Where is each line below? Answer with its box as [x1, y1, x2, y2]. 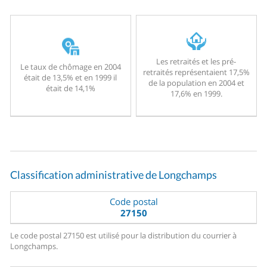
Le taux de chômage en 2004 [20, 61, 121, 72]
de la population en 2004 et [148, 77, 244, 89]
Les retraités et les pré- [156, 56, 237, 67]
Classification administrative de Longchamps [10, 168, 218, 182]
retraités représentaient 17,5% [142, 67, 250, 78]
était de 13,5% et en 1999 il [24, 72, 117, 83]
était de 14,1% [45, 82, 95, 94]
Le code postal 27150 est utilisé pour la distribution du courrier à [10, 230, 237, 241]
